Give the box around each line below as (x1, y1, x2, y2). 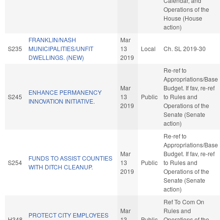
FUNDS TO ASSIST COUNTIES (28, 153, 112, 162)
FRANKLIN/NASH (28, 35, 76, 44)
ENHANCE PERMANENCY (28, 87, 102, 96)
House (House (164, 13, 202, 22)
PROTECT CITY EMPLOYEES (28, 210, 109, 219)
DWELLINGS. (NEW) (28, 53, 84, 61)
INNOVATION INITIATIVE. (28, 96, 95, 105)
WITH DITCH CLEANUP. (28, 162, 93, 171)
